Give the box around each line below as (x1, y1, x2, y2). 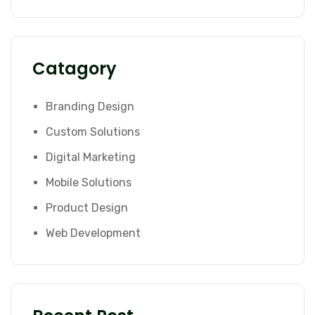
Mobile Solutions (46, 175, 131, 189)
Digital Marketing (46, 150, 136, 164)
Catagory (32, 56, 117, 80)
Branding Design (46, 99, 134, 113)
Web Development (46, 226, 141, 240)
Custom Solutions (46, 124, 140, 139)
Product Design (46, 200, 128, 214)
